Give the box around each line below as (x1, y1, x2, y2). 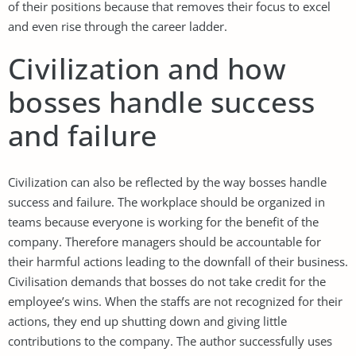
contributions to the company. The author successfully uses (8, 332, 332, 349)
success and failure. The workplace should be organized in (8, 193, 325, 210)
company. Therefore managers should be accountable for (8, 233, 321, 250)
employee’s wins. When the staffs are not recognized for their (8, 292, 342, 309)
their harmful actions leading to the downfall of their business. (8, 253, 348, 269)
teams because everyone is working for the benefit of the (8, 213, 319, 230)
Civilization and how (8, 48, 286, 88)
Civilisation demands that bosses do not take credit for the (8, 273, 326, 289)
